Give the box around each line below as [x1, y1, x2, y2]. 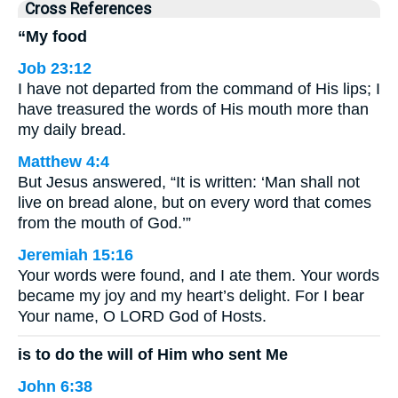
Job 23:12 [18, 60, 92, 77]
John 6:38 [18, 377, 92, 395]
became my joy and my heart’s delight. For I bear [18, 287, 364, 305]
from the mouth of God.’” [18, 214, 191, 232]
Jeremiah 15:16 [18, 246, 133, 264]
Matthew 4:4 [18, 153, 109, 171]
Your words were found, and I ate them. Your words [18, 267, 379, 284]
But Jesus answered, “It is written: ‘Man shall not [18, 173, 360, 191]
